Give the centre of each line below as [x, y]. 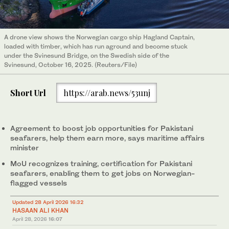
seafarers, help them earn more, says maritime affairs [107, 138]
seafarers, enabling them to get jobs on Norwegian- [102, 173]
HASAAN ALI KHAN [40, 211]
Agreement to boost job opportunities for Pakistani [102, 128]
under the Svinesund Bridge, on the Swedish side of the [87, 56]
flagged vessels [39, 183]
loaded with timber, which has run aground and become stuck [96, 47]
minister [25, 148]
